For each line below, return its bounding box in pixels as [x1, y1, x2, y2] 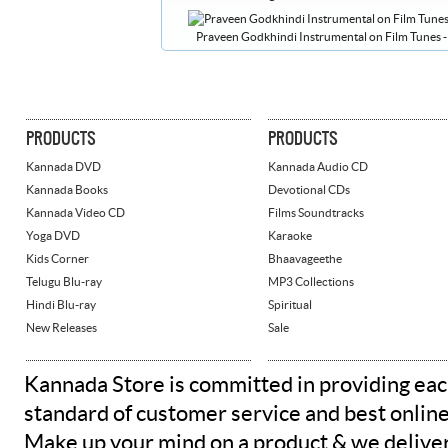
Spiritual [268, 298, 312, 311]
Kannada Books [26, 183, 108, 196]
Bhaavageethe [268, 252, 342, 265]
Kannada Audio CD [268, 160, 368, 173]
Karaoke [268, 229, 312, 242]
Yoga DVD [26, 229, 80, 242]
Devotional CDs [268, 183, 350, 196]
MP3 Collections [268, 275, 354, 288]
